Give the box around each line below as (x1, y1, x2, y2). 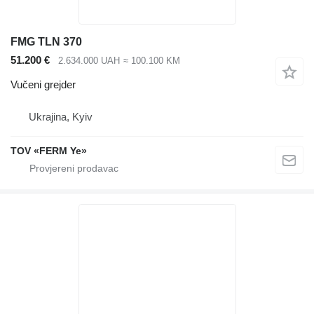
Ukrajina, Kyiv (29, 110, 93, 123)
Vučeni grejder (11, 78, 76, 90)
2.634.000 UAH (58, 55, 120, 67)
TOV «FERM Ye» (11, 144, 87, 156)
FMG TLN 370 (11, 36, 82, 48)
